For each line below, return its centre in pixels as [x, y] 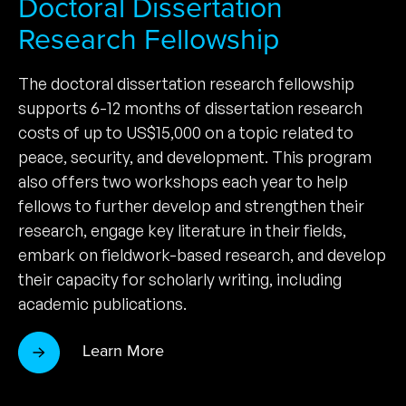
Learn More [123, 351]
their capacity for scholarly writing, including [180, 279]
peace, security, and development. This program [195, 156]
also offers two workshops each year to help [183, 181]
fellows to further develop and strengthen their [191, 205]
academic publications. [102, 303]
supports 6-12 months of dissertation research [190, 107]
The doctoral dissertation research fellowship [186, 83]
